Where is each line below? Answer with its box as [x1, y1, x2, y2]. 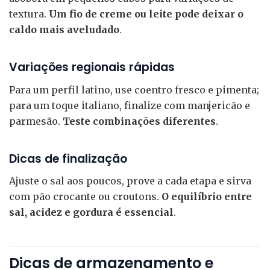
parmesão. [9, 115, 63, 127]
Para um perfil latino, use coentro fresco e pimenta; [9, 83, 259, 96]
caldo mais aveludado [9, 24, 119, 36]
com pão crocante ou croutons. [9, 190, 162, 203]
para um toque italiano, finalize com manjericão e [9, 99, 250, 111]
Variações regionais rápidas [9, 59, 175, 76]
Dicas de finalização [9, 150, 127, 167]
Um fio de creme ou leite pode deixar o [49, 8, 243, 20]
